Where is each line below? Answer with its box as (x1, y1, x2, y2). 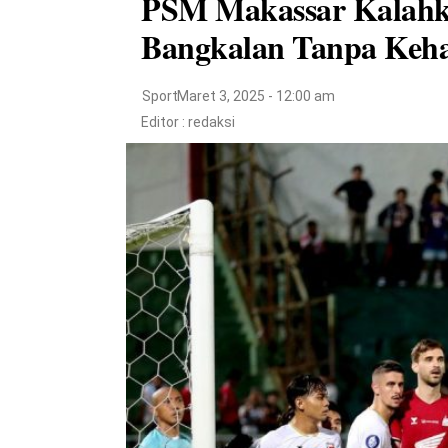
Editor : (141, 113, 188, 130)
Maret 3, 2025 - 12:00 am (177, 87, 335, 104)
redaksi (188, 113, 235, 130)
